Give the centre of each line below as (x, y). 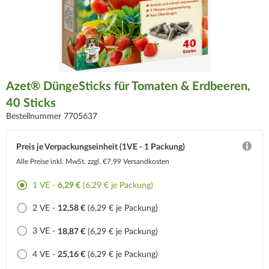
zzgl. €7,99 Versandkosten (128, 162)
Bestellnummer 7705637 (52, 116)
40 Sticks (31, 103)
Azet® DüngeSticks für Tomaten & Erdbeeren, (128, 86)
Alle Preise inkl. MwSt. (52, 162)
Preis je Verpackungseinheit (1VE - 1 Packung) (101, 147)
